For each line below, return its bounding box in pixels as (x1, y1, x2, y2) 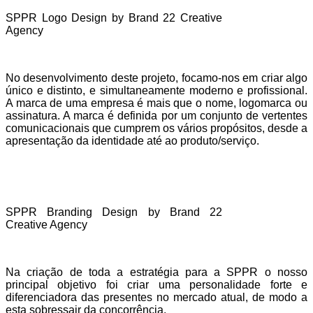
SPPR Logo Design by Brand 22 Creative (6, 11, 222, 24)
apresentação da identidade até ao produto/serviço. (6, 134, 259, 147)
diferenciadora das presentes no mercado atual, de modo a (6, 291, 307, 303)
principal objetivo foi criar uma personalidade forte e (6, 278, 307, 291)
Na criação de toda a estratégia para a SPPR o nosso (6, 265, 307, 278)
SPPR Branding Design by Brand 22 (6, 205, 222, 218)
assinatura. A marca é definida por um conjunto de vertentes (6, 109, 307, 122)
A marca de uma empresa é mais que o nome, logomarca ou (6, 96, 307, 109)
